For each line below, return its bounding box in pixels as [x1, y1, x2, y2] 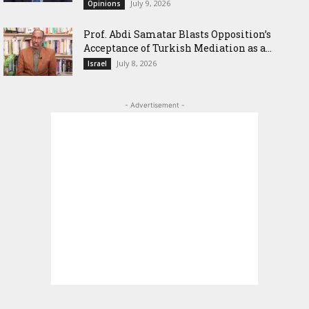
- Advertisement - [124, 101, 185, 110]
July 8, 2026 [117, 58, 157, 69]
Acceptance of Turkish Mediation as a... [83, 41, 272, 55]
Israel [88, 59, 107, 69]
